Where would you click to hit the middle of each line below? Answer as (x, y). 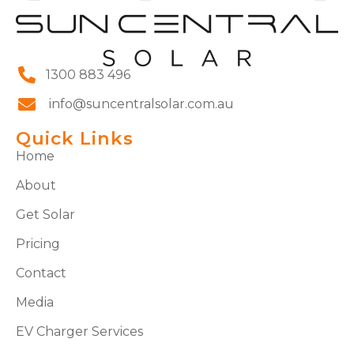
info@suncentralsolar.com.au (139, 104)
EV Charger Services (79, 332)
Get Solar (45, 215)
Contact (41, 273)
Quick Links (75, 139)
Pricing (38, 244)
